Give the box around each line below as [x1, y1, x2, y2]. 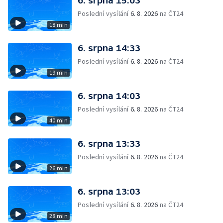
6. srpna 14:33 [78, 43, 140, 53]
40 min [49, 116, 68, 124]
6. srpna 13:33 [78, 138, 140, 149]
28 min [49, 212, 68, 220]
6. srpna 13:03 [78, 186, 140, 197]
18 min [49, 21, 68, 28]
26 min [49, 164, 68, 172]
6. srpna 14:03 [78, 91, 140, 101]
